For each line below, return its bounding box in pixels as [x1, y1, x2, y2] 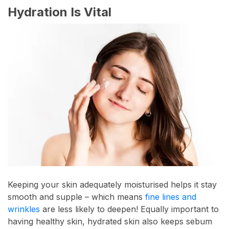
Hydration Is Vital [8, 5, 111, 20]
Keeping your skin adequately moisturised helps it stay [8, 179, 217, 190]
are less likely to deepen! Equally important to [40, 203, 219, 214]
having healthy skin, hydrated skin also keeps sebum [8, 216, 212, 226]
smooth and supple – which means [8, 191, 145, 202]
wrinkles [8, 203, 40, 214]
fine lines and [145, 191, 196, 202]
